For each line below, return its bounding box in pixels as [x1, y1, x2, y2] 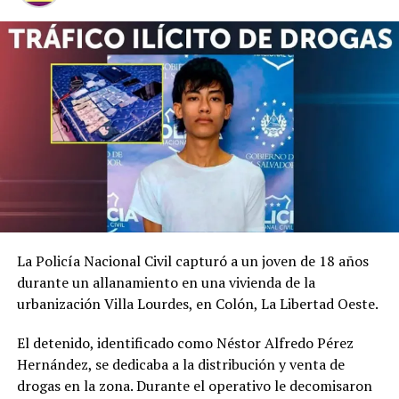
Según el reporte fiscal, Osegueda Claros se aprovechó [16, 341, 365, 362]
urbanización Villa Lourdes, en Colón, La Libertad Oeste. [16, 293, 379, 313]
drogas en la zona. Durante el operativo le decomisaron [16, 375, 372, 395]
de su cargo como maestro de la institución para [16, 362, 327, 383]
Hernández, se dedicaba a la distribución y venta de [16, 354, 345, 374]
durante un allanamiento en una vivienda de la [16, 272, 315, 292]
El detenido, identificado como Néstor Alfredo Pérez [16, 332, 354, 353]
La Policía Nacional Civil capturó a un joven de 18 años [16, 250, 369, 271]
